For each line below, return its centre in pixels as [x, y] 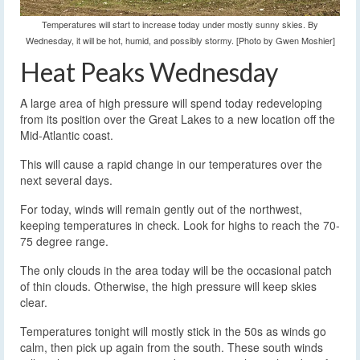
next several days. [66, 180]
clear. [34, 303]
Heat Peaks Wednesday [149, 72]
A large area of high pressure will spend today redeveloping [171, 103]
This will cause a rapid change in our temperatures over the [171, 164]
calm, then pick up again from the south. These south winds [172, 348]
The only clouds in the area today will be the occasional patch [176, 270]
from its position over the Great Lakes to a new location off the [178, 119]
